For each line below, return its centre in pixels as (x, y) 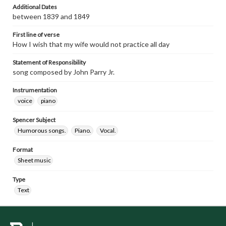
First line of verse (36, 35)
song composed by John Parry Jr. (64, 72)
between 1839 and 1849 (51, 16)
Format (23, 150)
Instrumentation (35, 90)
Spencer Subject (34, 120)
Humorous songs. (42, 130)
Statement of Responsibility (49, 62)
